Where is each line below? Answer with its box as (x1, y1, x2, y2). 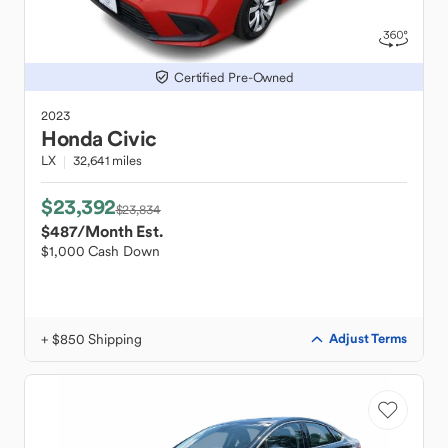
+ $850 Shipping (41, 330, 142, 348)
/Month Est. (77, 221, 163, 241)
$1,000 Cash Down (41, 242, 160, 260)
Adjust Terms (329, 330, 407, 347)
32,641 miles (72, 152, 142, 169)
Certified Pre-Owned (173, 68, 295, 86)
